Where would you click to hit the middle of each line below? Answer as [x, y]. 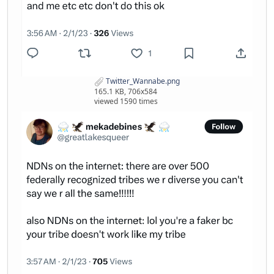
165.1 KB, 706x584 [126, 91]
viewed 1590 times [126, 101]
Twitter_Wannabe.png [142, 81]
